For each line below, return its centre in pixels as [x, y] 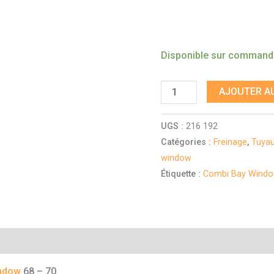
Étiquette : [182, 174]
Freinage [231, 142]
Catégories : [187, 142]
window [176, 158]
